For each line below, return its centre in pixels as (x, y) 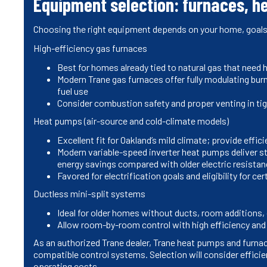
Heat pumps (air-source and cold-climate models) (131, 120)
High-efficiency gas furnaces (90, 48)
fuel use (73, 91)
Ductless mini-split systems (89, 193)
